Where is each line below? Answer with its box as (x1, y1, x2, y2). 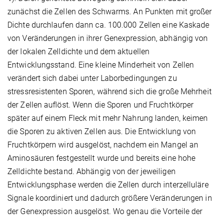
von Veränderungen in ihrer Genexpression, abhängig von (7, 34, 208, 43)
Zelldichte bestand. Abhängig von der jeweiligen (7, 167, 176, 177)
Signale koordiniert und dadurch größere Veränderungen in (7, 193, 212, 203)
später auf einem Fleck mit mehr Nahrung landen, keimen (7, 113, 208, 123)
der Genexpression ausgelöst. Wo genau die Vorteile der (7, 207, 203, 217)
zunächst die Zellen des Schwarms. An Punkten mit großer (7, 7, 212, 17)
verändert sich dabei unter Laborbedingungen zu (7, 74, 177, 83)
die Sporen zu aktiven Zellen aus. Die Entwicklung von (7, 127, 196, 137)
